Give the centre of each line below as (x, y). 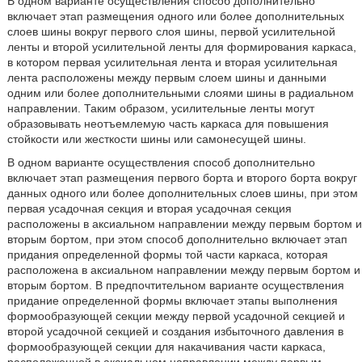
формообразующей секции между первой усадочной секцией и (176, 316)
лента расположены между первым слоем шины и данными (166, 78)
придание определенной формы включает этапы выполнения (172, 301)
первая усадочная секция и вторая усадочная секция (149, 208)
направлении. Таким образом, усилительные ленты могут (160, 108)
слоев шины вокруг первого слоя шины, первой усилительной (171, 32)
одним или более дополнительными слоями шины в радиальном (180, 93)
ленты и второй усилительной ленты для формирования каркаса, (181, 47)
